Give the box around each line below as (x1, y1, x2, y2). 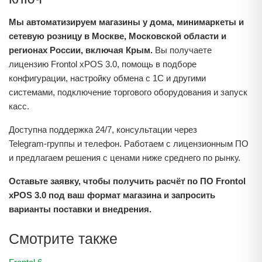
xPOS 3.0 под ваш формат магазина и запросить (9, 190, 215, 200)
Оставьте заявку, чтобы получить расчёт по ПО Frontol (9, 176, 246, 186)
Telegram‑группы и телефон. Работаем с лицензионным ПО (9, 139, 249, 149)
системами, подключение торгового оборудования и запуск (9, 87, 247, 97)
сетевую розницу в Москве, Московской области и (9, 31, 226, 41)
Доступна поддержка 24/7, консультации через (9, 125, 197, 135)
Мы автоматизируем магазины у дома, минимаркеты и (9, 17, 244, 27)
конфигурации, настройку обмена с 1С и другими (9, 73, 206, 83)
